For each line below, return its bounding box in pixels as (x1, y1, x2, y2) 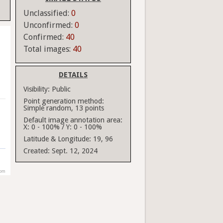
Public (52, 85, 71, 94)
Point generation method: (23, 97, 104, 106)
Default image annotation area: (23, 116, 122, 124)
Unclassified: (23, 8, 71, 18)
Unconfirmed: (23, 20, 75, 30)
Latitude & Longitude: (23, 135, 91, 143)
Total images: (23, 44, 73, 54)
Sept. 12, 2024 (52, 147, 98, 155)
